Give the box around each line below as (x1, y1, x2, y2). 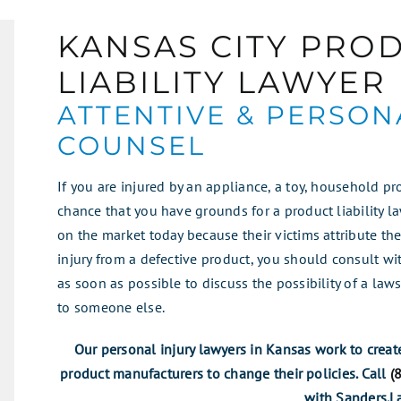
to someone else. (57, 298, 165, 317)
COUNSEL (57, 130, 207, 162)
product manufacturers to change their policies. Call (60, 364, 390, 383)
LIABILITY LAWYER (57, 64, 388, 101)
